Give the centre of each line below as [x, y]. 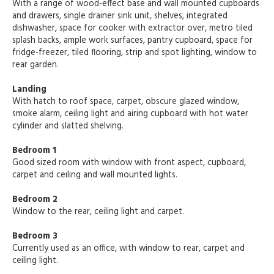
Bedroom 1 [34, 151]
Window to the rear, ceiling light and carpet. [98, 212]
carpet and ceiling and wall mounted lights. [95, 176]
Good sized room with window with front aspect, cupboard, [129, 163]
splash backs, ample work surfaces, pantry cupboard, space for [132, 41]
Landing [29, 90]
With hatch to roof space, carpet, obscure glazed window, [126, 102]
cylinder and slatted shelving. [68, 127]
